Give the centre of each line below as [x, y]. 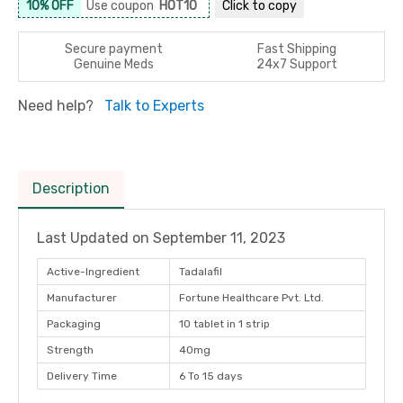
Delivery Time [82, 376]
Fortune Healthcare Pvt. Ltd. [251, 298]
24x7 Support [296, 64]
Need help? [58, 106]
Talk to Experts [154, 106]
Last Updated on [95, 238]
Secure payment [114, 49]
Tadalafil [201, 272]
